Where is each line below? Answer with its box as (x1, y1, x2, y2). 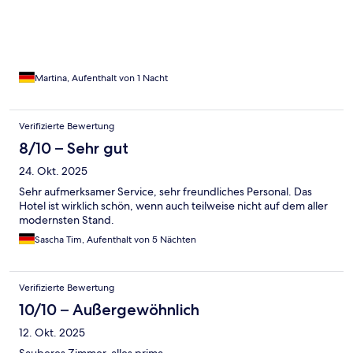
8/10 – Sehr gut (19, 139, 128, 158)
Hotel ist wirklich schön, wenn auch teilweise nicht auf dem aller (19, 199, 328, 214)
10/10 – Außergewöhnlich (19, 300, 199, 320)
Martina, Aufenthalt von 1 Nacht (35, 72, 168, 85)
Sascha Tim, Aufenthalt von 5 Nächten (35, 233, 196, 247)
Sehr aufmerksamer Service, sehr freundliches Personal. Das (19, 184, 312, 199)
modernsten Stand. (19, 213, 114, 228)
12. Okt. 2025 (19, 325, 85, 340)
